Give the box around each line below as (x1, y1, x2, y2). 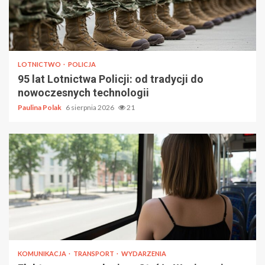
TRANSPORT (73, 249, 115, 257)
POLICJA (68, 60, 96, 68)
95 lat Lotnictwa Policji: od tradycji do (18, 72, 203, 85)
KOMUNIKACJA (18, 249, 67, 257)
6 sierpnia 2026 (66, 102, 115, 112)
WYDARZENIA (121, 249, 166, 257)
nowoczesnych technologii (18, 86, 149, 99)
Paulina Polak (18, 102, 63, 112)
